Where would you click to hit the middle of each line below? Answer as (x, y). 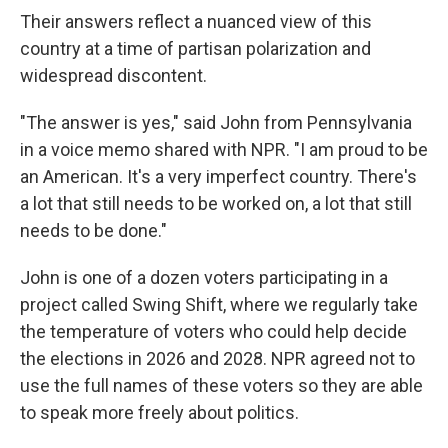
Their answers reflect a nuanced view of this (196, 21)
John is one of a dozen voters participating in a (204, 277)
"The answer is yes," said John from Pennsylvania (216, 122)
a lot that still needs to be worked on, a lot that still (216, 203)
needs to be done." (93, 230)
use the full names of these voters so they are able (221, 385)
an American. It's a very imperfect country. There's (218, 176)
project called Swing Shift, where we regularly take (219, 304)
